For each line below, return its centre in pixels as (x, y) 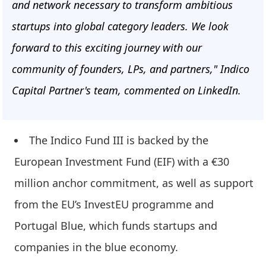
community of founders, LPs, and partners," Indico (131, 69)
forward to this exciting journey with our (107, 48)
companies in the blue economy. (96, 247)
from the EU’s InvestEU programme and (114, 205)
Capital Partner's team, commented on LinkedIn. (126, 91)
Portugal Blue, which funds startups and (116, 226)
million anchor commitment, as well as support (134, 183)
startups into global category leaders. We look (120, 26)
